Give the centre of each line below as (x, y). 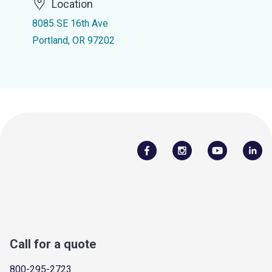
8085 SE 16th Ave (70, 23)
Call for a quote (53, 244)
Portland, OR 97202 (73, 40)
